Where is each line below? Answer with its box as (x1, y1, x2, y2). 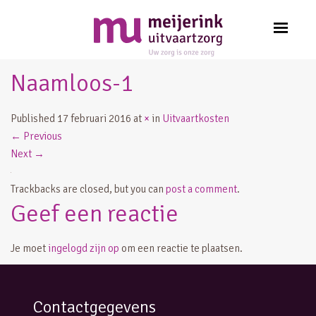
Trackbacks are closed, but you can (11, 183, 166, 196)
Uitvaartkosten (162, 112, 229, 126)
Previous (21, 130, 62, 143)
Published (11, 112, 57, 126)
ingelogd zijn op (48, 242, 119, 255)
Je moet (11, 242, 48, 255)
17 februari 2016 (57, 112, 131, 126)
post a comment (166, 183, 237, 196)
